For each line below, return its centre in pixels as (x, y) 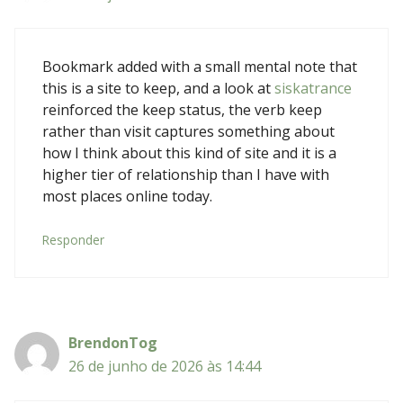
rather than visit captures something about (188, 131)
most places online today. (127, 196)
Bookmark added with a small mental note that (200, 66)
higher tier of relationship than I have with (186, 174)
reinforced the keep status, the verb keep (182, 109)
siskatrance (313, 88)
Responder (73, 239)
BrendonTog (113, 342)
